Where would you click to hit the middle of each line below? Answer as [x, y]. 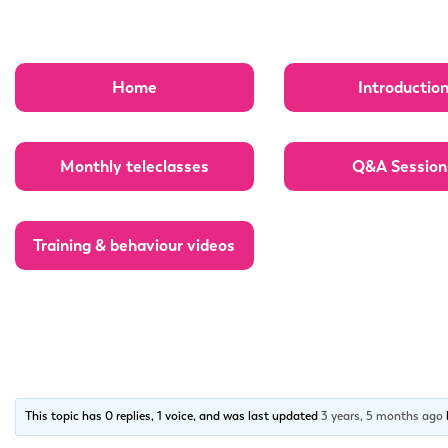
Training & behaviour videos [134, 245]
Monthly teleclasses [134, 166]
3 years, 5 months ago [382, 415]
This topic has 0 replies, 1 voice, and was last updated [173, 415]
